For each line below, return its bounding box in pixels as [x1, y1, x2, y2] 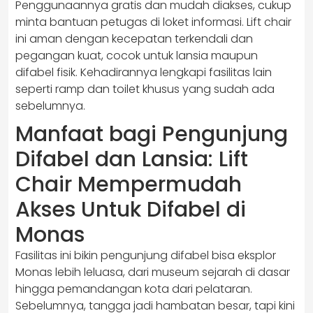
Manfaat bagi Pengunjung [15, 119, 288, 150]
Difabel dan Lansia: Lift [15, 145, 248, 175]
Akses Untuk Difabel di [15, 195, 246, 225]
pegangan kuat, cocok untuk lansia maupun [15, 48, 258, 64]
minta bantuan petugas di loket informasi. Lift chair [15, 14, 291, 31]
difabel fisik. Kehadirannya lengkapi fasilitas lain [15, 64, 272, 81]
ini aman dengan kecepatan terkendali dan [15, 31, 253, 48]
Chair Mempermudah [15, 170, 242, 200]
